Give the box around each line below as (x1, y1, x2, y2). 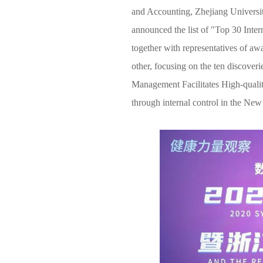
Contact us (40, 62, 92, 76)
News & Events (40, 2, 112, 16)
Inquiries (40, 32, 83, 46)
